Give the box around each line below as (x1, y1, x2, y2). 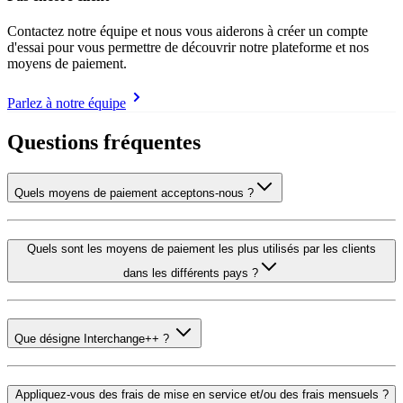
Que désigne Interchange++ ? (14, 331, 173, 345)
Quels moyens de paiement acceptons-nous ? (14, 186, 254, 200)
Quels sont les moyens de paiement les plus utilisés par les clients (27, 242, 376, 256)
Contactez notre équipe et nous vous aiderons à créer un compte (7, 23, 368, 40)
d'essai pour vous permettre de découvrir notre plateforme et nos (7, 40, 369, 56)
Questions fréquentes (7, 130, 201, 155)
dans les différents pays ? (123, 266, 258, 281)
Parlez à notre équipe (7, 95, 126, 112)
